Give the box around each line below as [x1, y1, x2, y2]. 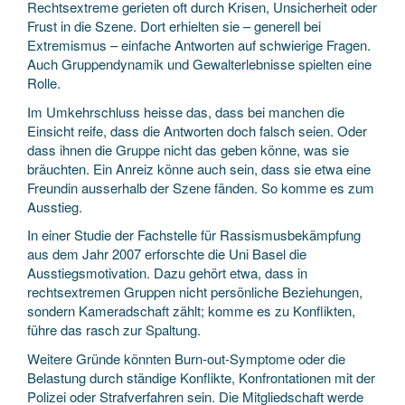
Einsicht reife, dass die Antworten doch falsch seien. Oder [27, 120, 367, 140]
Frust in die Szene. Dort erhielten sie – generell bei [27, 16, 321, 35]
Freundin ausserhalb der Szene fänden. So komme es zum [27, 177, 374, 197]
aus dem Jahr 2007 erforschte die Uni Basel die [27, 244, 306, 263]
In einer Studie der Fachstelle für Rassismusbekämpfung [27, 225, 361, 244]
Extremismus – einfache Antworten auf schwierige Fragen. [27, 35, 371, 54]
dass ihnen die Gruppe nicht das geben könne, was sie [27, 139, 349, 159]
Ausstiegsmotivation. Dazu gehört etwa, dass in [27, 263, 307, 282]
